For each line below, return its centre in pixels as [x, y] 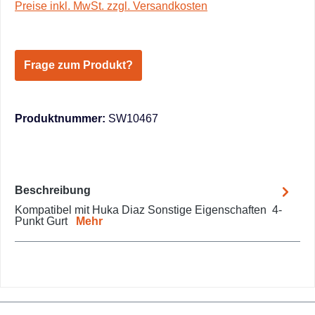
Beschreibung [53, 190]
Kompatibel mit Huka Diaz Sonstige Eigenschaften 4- [148, 210]
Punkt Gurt [45, 221]
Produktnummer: [62, 118]
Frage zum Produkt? [78, 65]
